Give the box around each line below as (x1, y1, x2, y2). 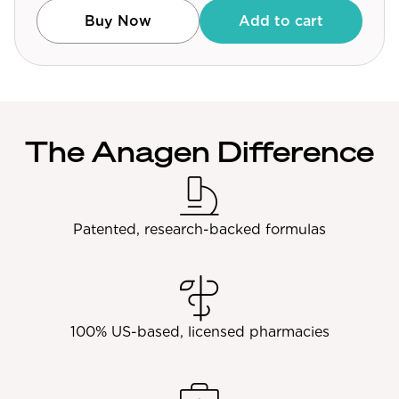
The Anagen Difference (25, 140, 374, 168)
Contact (21, 33, 79, 50)
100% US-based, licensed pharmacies (69, 323, 330, 340)
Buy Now (85, 12, 151, 29)
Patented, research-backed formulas (73, 221, 326, 238)
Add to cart (239, 12, 323, 29)
